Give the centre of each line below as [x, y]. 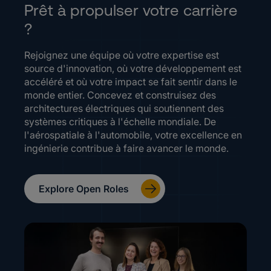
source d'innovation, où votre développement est [133, 69]
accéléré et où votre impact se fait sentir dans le [131, 82]
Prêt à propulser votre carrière [131, 11]
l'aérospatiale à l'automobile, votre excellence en [133, 135]
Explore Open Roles [84, 189]
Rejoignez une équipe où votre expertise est [122, 55]
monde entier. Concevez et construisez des [120, 95]
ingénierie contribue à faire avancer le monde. [126, 149]
